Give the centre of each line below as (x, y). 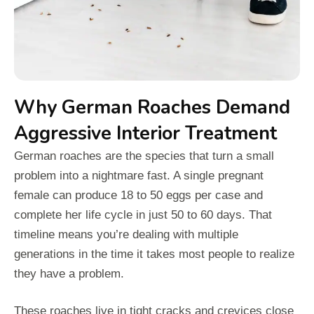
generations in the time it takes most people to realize (154, 254)
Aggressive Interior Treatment (145, 133)
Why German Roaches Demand (152, 107)
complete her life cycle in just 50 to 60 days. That (143, 214)
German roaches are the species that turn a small (144, 156)
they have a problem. (69, 273)
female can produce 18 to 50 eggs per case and (138, 195)
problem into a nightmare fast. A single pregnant (139, 175)
